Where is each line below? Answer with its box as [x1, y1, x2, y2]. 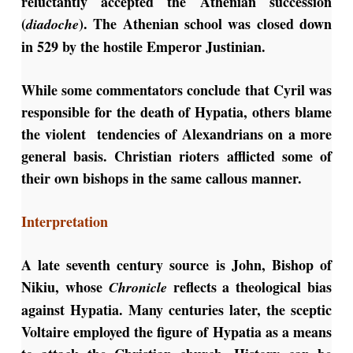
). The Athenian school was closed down [78, 13, 333, 35]
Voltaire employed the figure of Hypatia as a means [20, 321, 333, 343]
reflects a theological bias [166, 277, 333, 298]
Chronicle [108, 277, 167, 298]
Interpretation [20, 211, 108, 232]
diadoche [25, 14, 79, 35]
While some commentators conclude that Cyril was [20, 80, 333, 101]
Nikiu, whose [20, 277, 109, 298]
